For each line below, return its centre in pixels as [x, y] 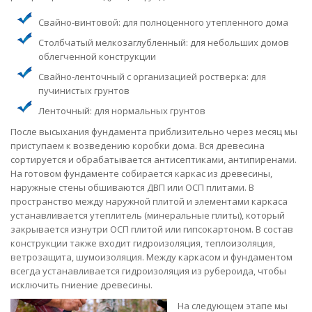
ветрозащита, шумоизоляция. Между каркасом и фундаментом [151, 257]
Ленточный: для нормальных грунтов [122, 110]
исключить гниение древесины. [81, 284]
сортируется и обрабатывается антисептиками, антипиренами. [154, 159]
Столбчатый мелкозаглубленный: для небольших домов [164, 42]
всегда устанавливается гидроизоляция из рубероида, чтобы [148, 271]
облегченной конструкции [97, 56]
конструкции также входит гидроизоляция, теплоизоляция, [143, 243]
